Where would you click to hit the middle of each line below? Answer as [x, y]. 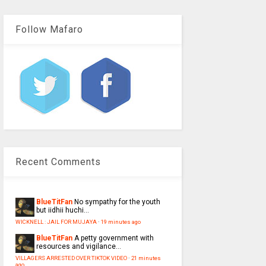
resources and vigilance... [78, 247]
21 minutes [146, 258]
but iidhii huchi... [62, 210]
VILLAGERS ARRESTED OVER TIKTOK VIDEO [71, 258]
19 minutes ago [121, 222]
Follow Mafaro [49, 30]
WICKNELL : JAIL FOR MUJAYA [56, 222]
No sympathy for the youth [117, 202]
